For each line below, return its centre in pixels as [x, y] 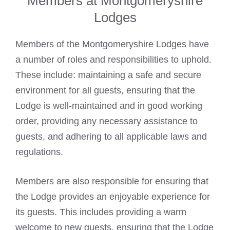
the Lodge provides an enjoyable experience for [113, 197]
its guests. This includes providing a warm [101, 212]
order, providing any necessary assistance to [107, 121]
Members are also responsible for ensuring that [112, 181]
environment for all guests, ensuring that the [105, 91]
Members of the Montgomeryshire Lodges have [112, 44]
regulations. [39, 152]
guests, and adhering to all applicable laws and [111, 137]
